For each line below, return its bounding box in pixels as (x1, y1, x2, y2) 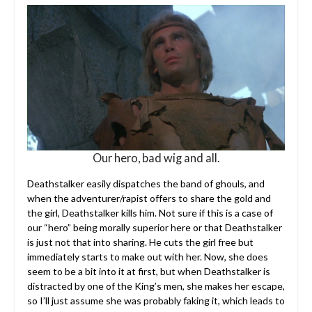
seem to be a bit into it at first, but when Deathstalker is (26, 265, 270, 277)
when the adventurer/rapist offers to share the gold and (26, 192, 271, 204)
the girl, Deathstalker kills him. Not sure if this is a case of (26, 207, 273, 219)
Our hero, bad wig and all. (93, 151, 219, 164)
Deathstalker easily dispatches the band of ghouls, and (26, 178, 265, 189)
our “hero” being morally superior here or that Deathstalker (26, 221, 282, 233)
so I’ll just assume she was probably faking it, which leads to (26, 295, 285, 306)
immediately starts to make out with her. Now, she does (26, 251, 268, 263)
